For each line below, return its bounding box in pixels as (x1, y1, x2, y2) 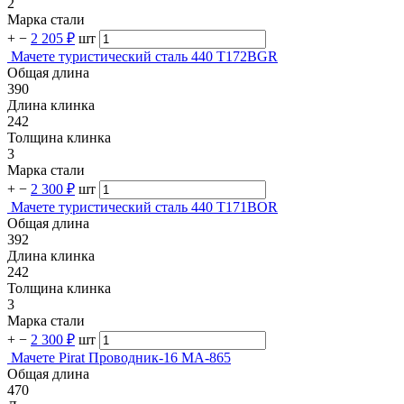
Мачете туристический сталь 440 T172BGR (11, 49, 278, 65)
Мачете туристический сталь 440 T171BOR (11, 199, 278, 216)
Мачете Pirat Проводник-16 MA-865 (11, 350, 231, 366)
